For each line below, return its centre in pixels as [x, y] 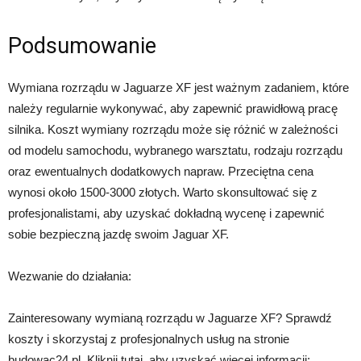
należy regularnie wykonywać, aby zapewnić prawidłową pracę [173, 108]
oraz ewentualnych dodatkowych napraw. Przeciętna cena [161, 171]
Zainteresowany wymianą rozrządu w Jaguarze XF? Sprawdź [170, 318]
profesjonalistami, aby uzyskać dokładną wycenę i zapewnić [166, 213]
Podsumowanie [82, 46]
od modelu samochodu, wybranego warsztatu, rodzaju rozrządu [175, 150]
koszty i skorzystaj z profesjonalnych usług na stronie [149, 339]
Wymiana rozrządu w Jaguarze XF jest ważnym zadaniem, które [178, 87]
